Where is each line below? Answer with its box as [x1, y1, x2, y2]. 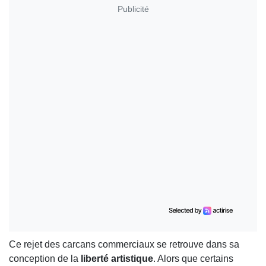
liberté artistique [81, 254, 153, 264]
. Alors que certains [153, 254, 233, 264]
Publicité [117, 4, 149, 14]
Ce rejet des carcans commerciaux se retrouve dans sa [9, 239, 239, 250]
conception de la [9, 254, 81, 264]
